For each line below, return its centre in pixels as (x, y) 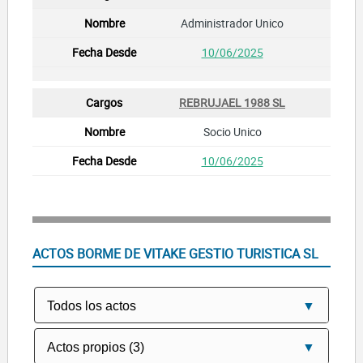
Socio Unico (232, 131)
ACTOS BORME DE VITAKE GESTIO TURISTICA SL (175, 253)
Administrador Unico (232, 23)
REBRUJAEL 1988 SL (232, 102)
